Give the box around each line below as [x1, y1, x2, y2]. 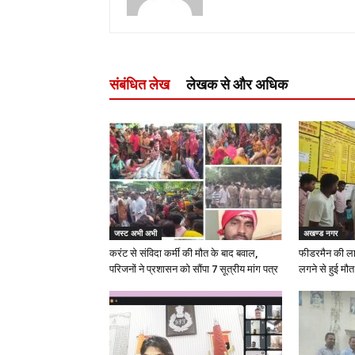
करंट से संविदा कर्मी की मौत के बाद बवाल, [109, 247, 258, 259]
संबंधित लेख [109, 76, 170, 93]
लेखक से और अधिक [186, 76, 288, 93]
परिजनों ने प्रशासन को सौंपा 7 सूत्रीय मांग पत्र [109, 263, 278, 275]
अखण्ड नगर [303, 227, 338, 239]
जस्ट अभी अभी [114, 227, 157, 239]
